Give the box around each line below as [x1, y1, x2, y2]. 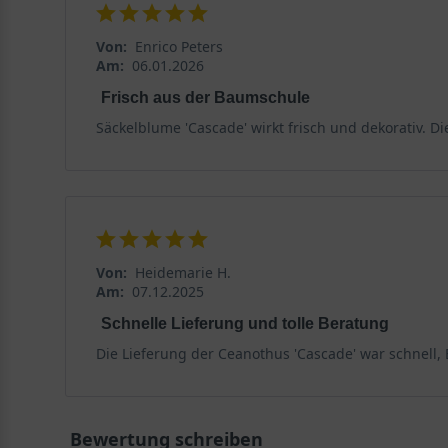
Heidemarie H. [134, 263, 231, 283]
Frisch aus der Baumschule [100, 89, 310, 107]
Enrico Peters [134, 37, 223, 57]
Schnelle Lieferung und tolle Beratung [100, 315, 389, 333]
